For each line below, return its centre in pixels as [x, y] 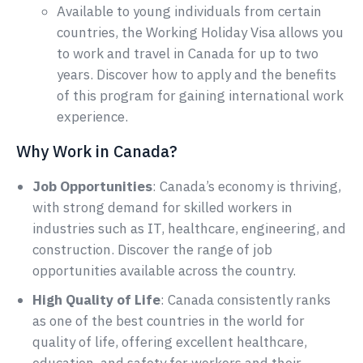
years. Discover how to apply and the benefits [196, 75]
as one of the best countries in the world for [169, 321]
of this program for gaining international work [200, 96]
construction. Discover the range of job [152, 250]
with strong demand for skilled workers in [162, 208]
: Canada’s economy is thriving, [247, 187]
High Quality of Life [96, 300]
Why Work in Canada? [97, 152]
